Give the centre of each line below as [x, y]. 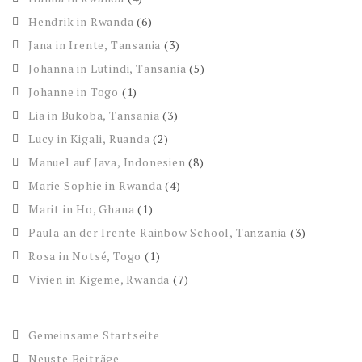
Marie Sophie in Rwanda [95, 186]
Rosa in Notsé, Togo [85, 256]
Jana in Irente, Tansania [95, 45]
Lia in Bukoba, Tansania [94, 116]
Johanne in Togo [74, 92]
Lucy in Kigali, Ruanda [89, 139]
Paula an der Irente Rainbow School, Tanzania [158, 233]
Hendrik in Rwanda [81, 22]
